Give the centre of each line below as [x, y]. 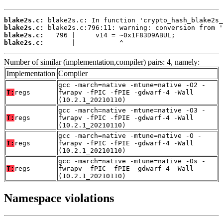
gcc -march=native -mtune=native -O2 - [132, 85]
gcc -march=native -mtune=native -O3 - [132, 110]
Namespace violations [59, 198]
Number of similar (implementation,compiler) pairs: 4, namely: [102, 62]
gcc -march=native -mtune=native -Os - [132, 161]
